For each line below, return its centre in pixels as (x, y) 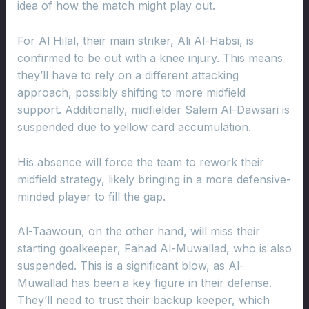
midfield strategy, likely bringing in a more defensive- (154, 179)
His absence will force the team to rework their (140, 162)
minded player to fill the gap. (91, 196)
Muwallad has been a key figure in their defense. (144, 283)
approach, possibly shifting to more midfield (131, 92)
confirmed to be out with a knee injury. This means (150, 58)
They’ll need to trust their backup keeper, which (143, 300)
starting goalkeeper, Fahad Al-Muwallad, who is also (154, 249)
